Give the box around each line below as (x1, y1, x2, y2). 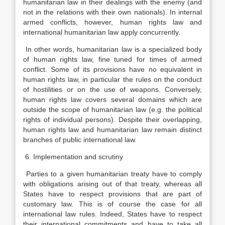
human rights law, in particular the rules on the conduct (23, 75, 202, 83)
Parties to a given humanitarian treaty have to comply (23, 170, 202, 178)
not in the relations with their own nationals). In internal (23, 8, 202, 16)
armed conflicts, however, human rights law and (23, 18, 202, 26)
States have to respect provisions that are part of (23, 190, 202, 198)
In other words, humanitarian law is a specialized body (23, 45, 202, 53)
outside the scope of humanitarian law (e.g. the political (23, 105, 202, 114)
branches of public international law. (23, 136, 137, 144)
